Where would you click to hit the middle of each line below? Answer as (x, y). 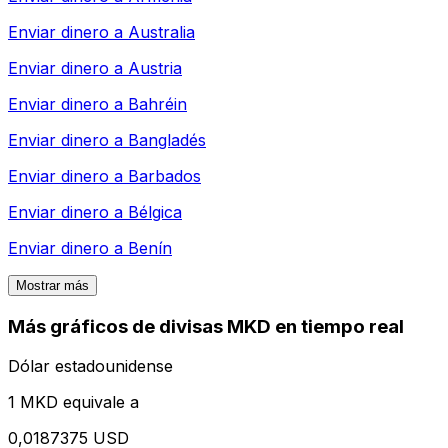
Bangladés (167, 139)
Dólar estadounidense (90, 366)
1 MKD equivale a (73, 402)
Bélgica (155, 211)
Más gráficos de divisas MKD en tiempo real (206, 326)
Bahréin (157, 103)
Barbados (164, 175)
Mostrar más (52, 285)
